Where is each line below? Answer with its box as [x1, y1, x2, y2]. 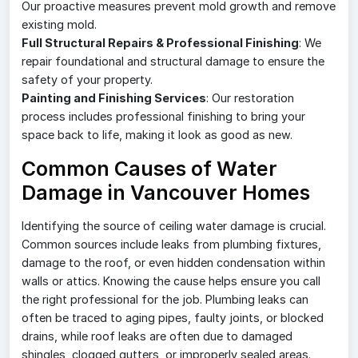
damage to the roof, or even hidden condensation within [22, 256, 325, 270]
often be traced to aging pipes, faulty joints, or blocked [22, 311, 324, 325]
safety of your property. [22, 73, 153, 87]
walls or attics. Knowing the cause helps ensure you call [22, 274, 320, 288]
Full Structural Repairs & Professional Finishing [22, 36, 299, 50]
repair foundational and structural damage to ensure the [22, 54, 324, 69]
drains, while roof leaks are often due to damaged [22, 329, 292, 344]
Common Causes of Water [22, 157, 277, 181]
